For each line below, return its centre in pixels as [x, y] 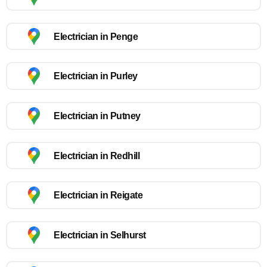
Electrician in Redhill [97, 156]
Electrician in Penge [96, 36]
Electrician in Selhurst [100, 235]
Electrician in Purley [96, 76]
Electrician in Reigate [98, 195]
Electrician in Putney [97, 116]
